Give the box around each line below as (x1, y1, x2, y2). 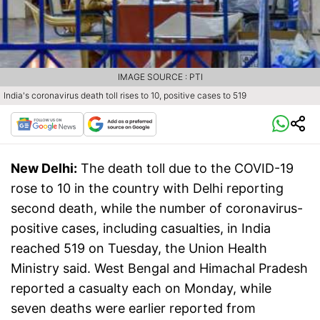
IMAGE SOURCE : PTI (117, 71, 203, 83)
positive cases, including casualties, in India (11, 221, 271, 236)
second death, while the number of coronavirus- (11, 201, 303, 216)
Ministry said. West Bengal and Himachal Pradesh (11, 261, 308, 276)
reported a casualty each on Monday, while (11, 281, 271, 296)
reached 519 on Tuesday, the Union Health (11, 241, 267, 256)
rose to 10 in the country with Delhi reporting (11, 181, 284, 196)
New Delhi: (11, 161, 77, 176)
